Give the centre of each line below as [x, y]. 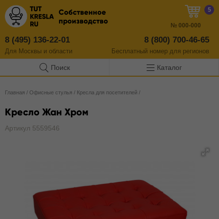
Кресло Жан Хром [47, 112]
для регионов [188, 51]
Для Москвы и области [39, 51]
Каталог [169, 67]
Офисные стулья [51, 92]
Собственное [82, 12]
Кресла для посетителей [107, 92]
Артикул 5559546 [32, 128]
